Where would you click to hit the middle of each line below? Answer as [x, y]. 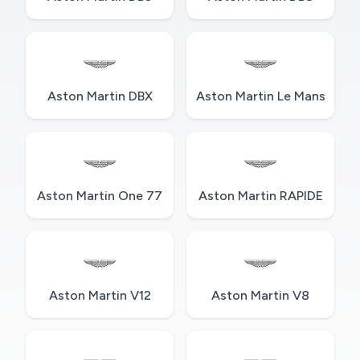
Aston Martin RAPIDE [260, 196]
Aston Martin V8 [260, 296]
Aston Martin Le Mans [260, 96]
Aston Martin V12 [100, 296]
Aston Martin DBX [100, 96]
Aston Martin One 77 [100, 196]
